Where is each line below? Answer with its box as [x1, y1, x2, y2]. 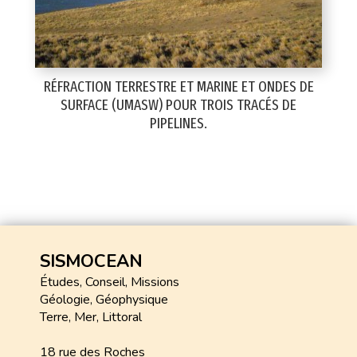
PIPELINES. [150, 114, 207, 132]
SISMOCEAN [40, 249, 143, 273]
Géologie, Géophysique [40, 291, 168, 308]
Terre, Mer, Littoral [40, 308, 142, 326]
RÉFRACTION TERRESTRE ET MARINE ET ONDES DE [43, 77, 314, 96]
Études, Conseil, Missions [40, 273, 179, 291]
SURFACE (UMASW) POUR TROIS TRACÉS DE [61, 96, 296, 114]
